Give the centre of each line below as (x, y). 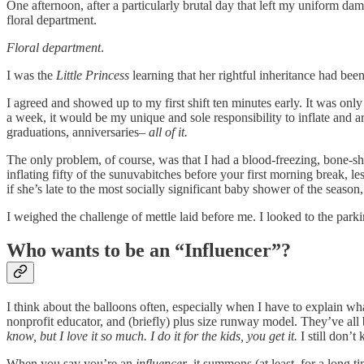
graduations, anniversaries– (78, 132)
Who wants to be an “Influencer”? (149, 251)
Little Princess (93, 75)
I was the (31, 75)
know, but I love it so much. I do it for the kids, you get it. (152, 336)
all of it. (168, 132)
